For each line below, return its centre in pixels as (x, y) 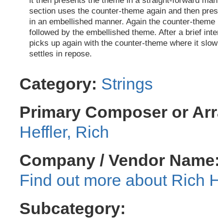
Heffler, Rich (64, 132)
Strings (127, 84)
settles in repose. (61, 54)
